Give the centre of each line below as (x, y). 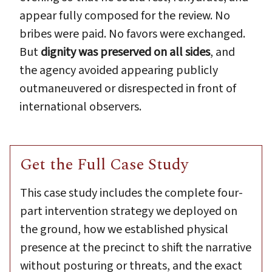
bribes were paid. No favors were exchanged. (132, 34)
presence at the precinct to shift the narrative (136, 247)
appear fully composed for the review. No (125, 15)
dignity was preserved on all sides (125, 52)
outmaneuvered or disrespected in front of (128, 88)
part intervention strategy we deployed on (129, 211)
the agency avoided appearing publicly (119, 70)
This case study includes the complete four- (131, 193)
